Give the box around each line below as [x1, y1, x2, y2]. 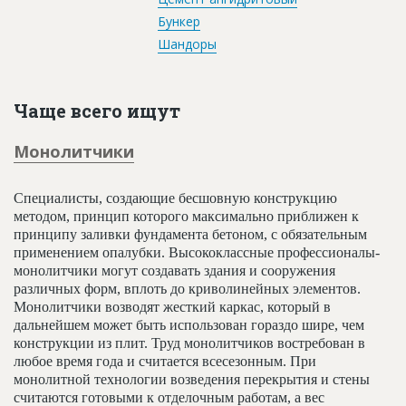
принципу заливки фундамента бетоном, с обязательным [14, 226, 367, 242]
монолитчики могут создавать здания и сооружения [14, 262, 335, 278]
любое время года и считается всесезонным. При [14, 353, 316, 369]
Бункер [158, 12, 200, 30]
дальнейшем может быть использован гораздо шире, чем [14, 316, 364, 333]
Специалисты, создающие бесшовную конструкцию [14, 189, 337, 206]
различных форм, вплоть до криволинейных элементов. [14, 280, 361, 296]
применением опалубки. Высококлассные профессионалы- [14, 244, 380, 260]
